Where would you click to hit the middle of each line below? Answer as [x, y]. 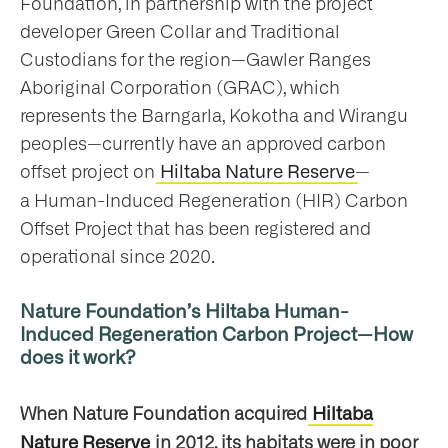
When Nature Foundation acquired [165, 414]
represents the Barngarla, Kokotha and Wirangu [214, 116]
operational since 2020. [119, 257]
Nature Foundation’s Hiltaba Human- [184, 313]
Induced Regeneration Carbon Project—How [216, 336]
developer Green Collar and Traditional [180, 32]
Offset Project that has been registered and [195, 229]
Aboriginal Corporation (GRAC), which [180, 88]
